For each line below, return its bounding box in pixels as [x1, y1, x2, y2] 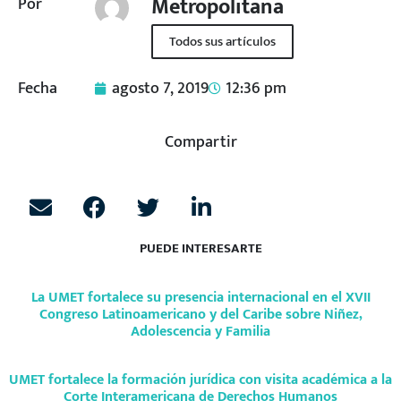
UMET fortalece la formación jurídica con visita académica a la [9, 368, 392, 393]
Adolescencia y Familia [131, 320, 270, 345]
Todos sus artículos [168, 30, 276, 53]
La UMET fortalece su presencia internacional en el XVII [30, 286, 371, 311]
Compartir [164, 129, 237, 156]
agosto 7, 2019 [111, 74, 209, 101]
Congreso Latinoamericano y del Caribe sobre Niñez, [38, 303, 363, 328]
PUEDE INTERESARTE [139, 236, 262, 260]
